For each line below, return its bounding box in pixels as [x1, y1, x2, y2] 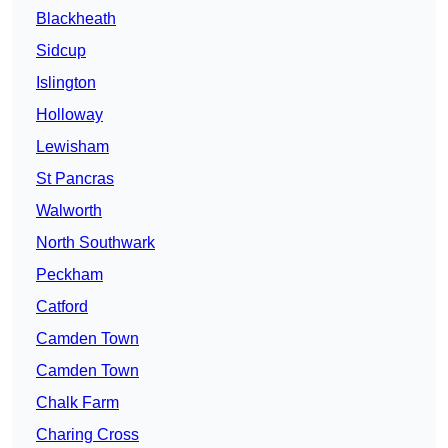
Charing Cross [36, 426, 139, 444]
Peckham [36, 266, 103, 284]
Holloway [36, 106, 103, 124]
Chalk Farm [36, 394, 119, 412]
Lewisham [36, 138, 109, 156]
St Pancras [36, 170, 114, 188]
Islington [36, 74, 96, 92]
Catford [36, 298, 88, 316]
